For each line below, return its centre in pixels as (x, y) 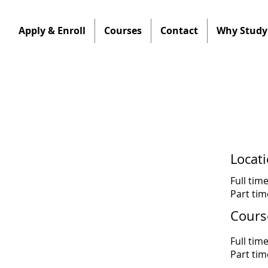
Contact (179, 31)
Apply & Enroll (52, 31)
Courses (123, 31)
